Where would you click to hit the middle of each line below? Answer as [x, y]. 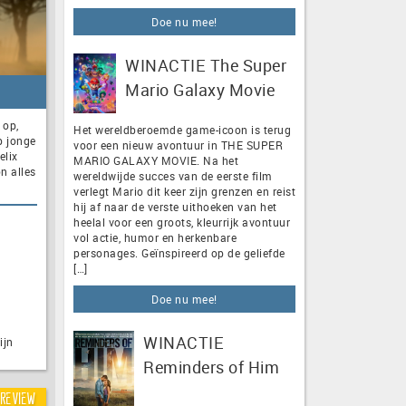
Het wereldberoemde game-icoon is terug [182, 129]
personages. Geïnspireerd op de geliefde [179, 252]
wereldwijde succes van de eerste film [173, 175]
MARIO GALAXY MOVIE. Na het [156, 160]
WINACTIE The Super [206, 65]
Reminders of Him [211, 367]
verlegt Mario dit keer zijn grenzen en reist [184, 191]
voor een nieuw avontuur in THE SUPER [178, 145]
